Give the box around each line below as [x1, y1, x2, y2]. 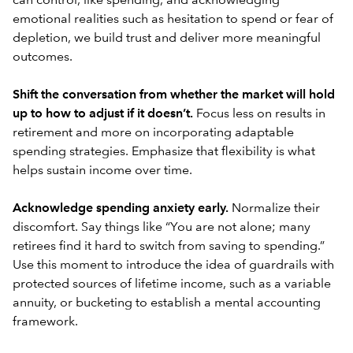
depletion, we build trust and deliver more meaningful [13, 32, 321, 45]
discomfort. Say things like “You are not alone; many [13, 221, 310, 234]
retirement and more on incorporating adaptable [13, 126, 294, 139]
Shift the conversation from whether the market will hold [13, 88, 335, 102]
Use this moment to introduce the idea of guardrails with [13, 258, 334, 272]
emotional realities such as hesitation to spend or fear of [13, 13, 333, 26]
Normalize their [232, 202, 320, 215]
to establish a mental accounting [132, 296, 321, 310]
